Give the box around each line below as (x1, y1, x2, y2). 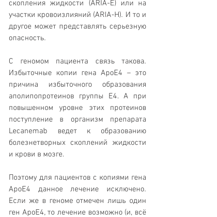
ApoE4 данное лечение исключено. (9, 185, 146, 195)
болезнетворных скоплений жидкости (9, 138, 146, 148)
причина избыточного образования (9, 80, 146, 90)
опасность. (9, 33, 46, 44)
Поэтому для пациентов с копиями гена (9, 173, 146, 183)
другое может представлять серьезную (9, 22, 146, 32)
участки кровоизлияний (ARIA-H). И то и (9, 10, 146, 20)
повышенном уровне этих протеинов (9, 103, 146, 113)
